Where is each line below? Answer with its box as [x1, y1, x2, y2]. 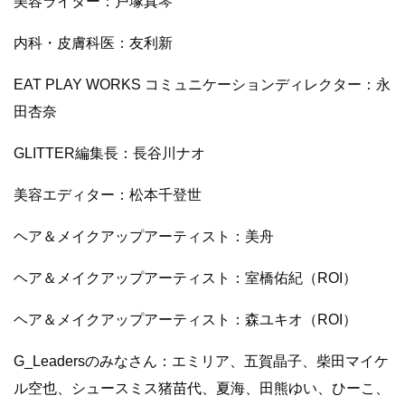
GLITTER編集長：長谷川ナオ [14, 145, 205, 161]
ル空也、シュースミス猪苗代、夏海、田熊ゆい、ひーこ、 [14, 380, 390, 396]
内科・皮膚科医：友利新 [14, 34, 173, 51]
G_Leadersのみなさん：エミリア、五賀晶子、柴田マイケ [14, 353, 389, 369]
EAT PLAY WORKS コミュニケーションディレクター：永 [14, 76, 391, 92]
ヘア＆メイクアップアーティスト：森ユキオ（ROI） [14, 311, 357, 327]
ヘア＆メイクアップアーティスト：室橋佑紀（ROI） [14, 269, 357, 286]
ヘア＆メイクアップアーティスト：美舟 [14, 228, 274, 244]
